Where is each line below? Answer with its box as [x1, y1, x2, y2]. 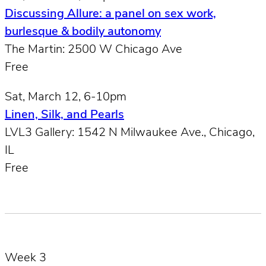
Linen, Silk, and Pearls [5, 109, 124, 121]
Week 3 [5, 252, 46, 264]
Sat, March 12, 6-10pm [5, 91, 126, 103]
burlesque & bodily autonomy [5, 26, 161, 38]
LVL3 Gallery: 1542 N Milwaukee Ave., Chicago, [5, 126, 255, 139]
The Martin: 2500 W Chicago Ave [5, 43, 182, 56]
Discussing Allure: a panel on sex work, [5, 8, 216, 20]
